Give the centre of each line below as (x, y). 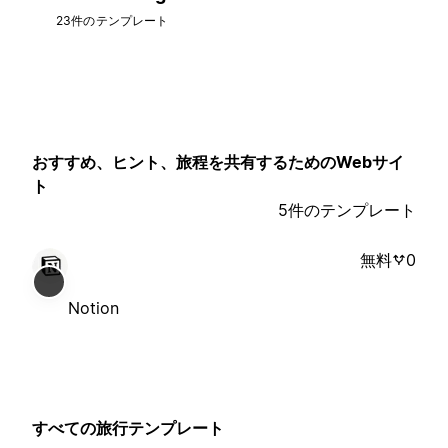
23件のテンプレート (112, 21)
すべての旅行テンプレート (128, 427)
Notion (93, 307)
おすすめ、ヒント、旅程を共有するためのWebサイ (218, 162)
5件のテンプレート (347, 209)
